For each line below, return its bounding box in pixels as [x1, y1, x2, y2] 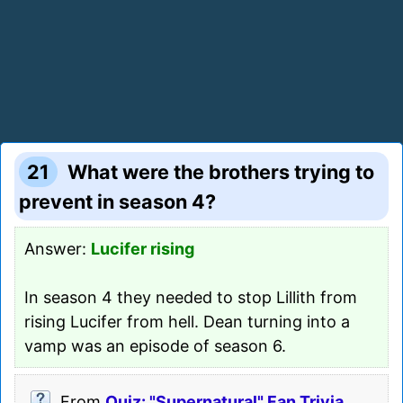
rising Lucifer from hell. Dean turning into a [24, 311, 350, 331]
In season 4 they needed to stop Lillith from [24, 287, 357, 307]
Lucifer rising [91, 238, 194, 258]
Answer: [24, 238, 91, 258]
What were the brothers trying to [67, 159, 375, 184]
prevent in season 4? [19, 189, 216, 213]
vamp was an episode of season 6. [24, 336, 286, 355]
